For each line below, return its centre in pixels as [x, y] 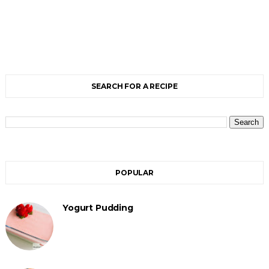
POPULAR [134, 173]
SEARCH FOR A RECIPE [134, 86]
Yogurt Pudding [98, 208]
